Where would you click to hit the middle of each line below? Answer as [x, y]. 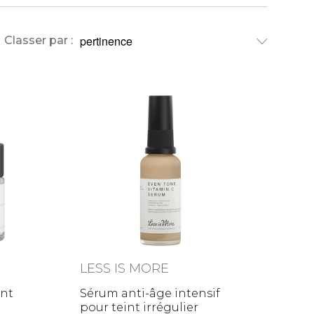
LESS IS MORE [125, 269]
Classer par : [39, 41]
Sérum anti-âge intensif [150, 294]
